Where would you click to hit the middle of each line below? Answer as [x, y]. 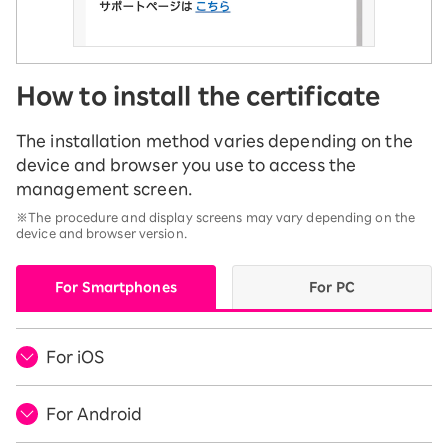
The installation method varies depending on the [214, 141]
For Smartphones [116, 287]
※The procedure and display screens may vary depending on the [216, 217]
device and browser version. [101, 233]
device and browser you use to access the [186, 165]
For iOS [75, 357]
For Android [94, 414]
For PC [332, 287]
